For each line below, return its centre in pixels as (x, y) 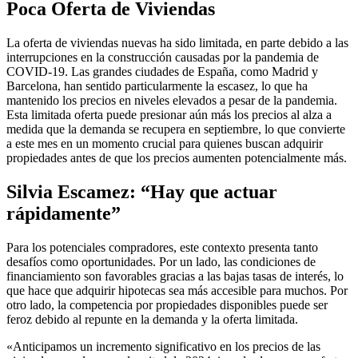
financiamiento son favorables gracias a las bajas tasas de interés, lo (175, 276)
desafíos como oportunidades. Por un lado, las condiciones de (161, 261)
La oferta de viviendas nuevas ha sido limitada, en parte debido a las (177, 42)
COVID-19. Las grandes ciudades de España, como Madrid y (162, 71)
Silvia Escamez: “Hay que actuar (142, 191)
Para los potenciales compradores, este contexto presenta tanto (162, 247)
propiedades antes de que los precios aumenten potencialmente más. (177, 157)
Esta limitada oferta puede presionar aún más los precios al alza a (169, 114)
